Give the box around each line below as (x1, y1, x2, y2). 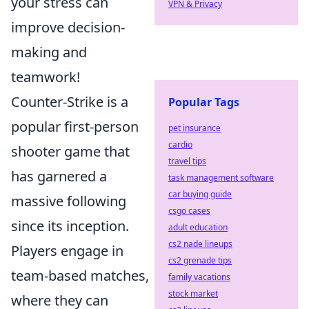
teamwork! (11, 68, 80, 87)
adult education (168, 221, 228, 233)
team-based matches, (11, 266, 149, 286)
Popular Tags (168, 94, 239, 110)
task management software (168, 172, 274, 183)
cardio (168, 139, 192, 150)
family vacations (168, 271, 230, 283)
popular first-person (11, 117, 139, 137)
